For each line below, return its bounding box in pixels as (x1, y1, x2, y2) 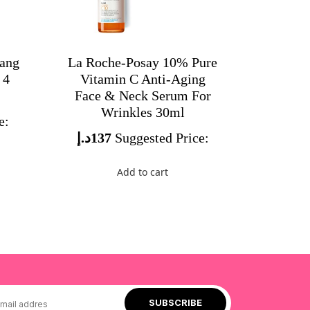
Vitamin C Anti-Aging (80, 71, 206, 86)
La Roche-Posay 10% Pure (68, 54, 218, 70)
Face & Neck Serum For (74, 87, 211, 103)
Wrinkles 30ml (100, 104, 185, 120)
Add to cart (117, 165, 169, 179)
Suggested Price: (114, 129, 209, 145)
